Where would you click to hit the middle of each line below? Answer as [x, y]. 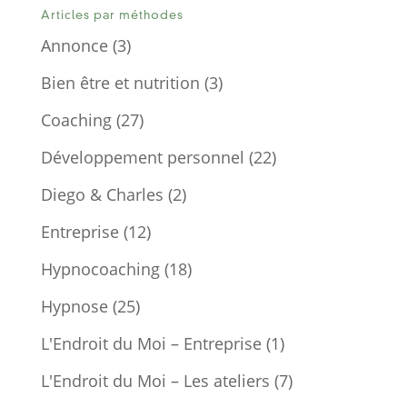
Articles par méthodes [112, 16]
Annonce [74, 46]
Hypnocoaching [100, 269]
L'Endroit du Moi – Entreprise [151, 344]
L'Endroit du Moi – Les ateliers [155, 381]
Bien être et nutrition [120, 83]
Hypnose [74, 307]
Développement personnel [142, 158]
